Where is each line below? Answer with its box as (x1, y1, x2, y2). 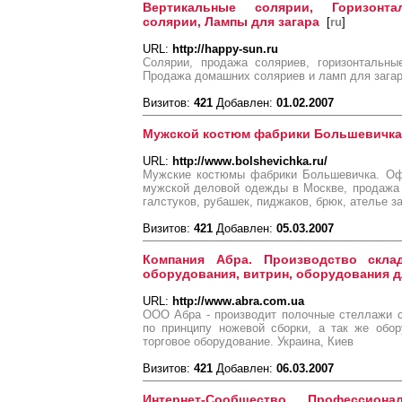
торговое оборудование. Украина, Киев (143, 335, 354, 348)
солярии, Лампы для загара (143, 14, 319, 29)
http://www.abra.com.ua (172, 294, 304, 308)
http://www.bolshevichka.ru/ (172, 154, 328, 168)
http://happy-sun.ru (172, 42, 278, 56)
